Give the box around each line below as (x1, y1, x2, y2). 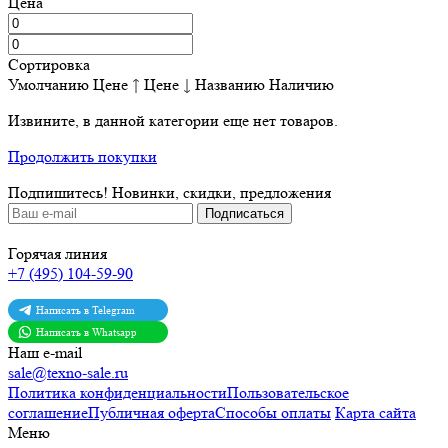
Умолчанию (8, 74, 89, 94)
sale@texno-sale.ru (8, 362, 128, 382)
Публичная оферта (88, 402, 215, 422)
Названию (195, 74, 265, 94)
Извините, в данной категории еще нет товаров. (8, 110, 338, 130)
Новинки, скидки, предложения (108, 182, 331, 202)
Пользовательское (227, 382, 349, 402)
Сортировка (8, 54, 90, 74)
